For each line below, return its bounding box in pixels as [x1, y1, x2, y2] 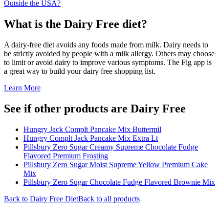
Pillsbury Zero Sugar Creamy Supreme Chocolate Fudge [23, 142, 198, 151]
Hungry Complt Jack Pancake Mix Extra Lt [23, 133, 158, 142]
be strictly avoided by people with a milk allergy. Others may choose [4, 49, 215, 58]
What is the [4, 17, 64, 30]
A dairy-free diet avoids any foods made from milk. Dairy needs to [4, 40, 208, 49]
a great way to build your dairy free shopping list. [4, 66, 155, 75]
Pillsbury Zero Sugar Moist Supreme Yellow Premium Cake [23, 160, 208, 169]
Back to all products [78, 194, 140, 203]
